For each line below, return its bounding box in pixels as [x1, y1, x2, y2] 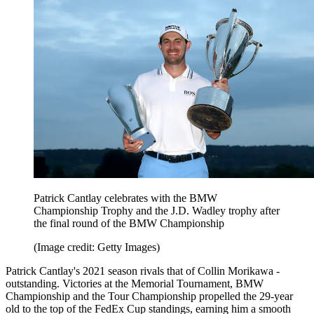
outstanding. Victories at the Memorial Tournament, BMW [6, 278, 264, 290]
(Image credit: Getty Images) [34, 241, 160, 254]
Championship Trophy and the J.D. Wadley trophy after [34, 205, 280, 217]
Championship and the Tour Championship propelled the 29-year [6, 290, 293, 303]
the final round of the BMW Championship [34, 217, 227, 230]
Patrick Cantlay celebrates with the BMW [34, 192, 217, 205]
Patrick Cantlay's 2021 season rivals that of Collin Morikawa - [6, 265, 280, 278]
